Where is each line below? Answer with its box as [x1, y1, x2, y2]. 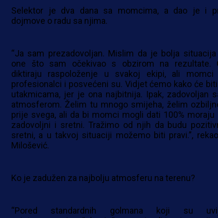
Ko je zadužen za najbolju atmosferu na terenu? [11, 173, 195, 183]
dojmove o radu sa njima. [11, 16, 108, 26]
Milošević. [11, 140, 49, 151]
